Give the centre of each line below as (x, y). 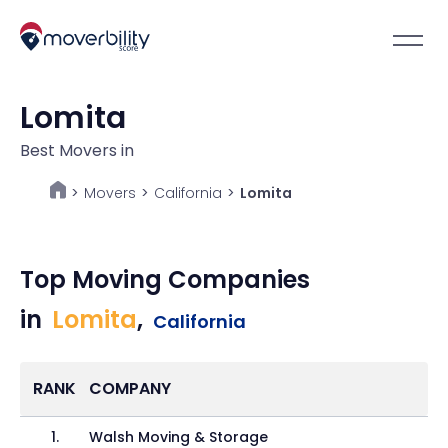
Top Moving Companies (165, 279)
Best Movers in (77, 150)
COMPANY (130, 388)
